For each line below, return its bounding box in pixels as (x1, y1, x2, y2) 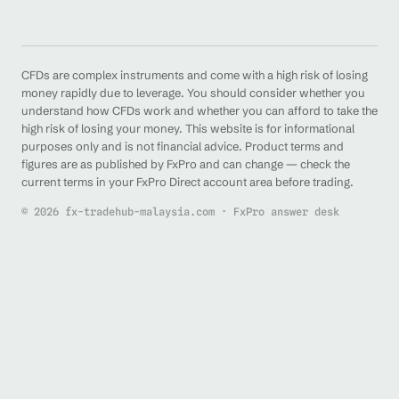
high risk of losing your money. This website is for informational (21, 120, 354, 135)
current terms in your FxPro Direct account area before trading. (21, 174, 354, 189)
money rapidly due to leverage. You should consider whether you (21, 85, 365, 100)
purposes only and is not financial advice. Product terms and (21, 138, 344, 153)
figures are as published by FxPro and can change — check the (21, 156, 350, 171)
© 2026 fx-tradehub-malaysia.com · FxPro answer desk (21, 204, 339, 218)
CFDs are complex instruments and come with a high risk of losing (21, 67, 368, 82)
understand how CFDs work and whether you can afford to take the (21, 102, 378, 118)
